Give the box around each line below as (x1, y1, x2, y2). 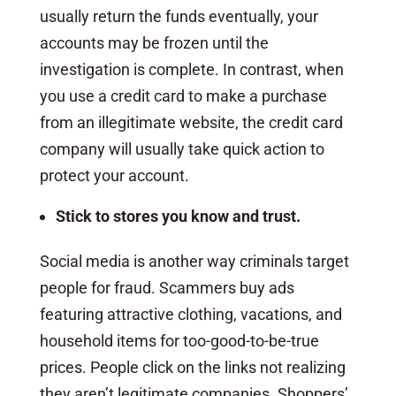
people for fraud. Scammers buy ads (39, 278, 294, 297)
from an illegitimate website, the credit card (39, 112, 343, 132)
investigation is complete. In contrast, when (39, 59, 344, 79)
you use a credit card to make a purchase (39, 86, 327, 105)
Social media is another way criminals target (39, 251, 349, 270)
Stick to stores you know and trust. (55, 206, 301, 225)
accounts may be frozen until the (39, 33, 269, 52)
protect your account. (39, 165, 189, 185)
